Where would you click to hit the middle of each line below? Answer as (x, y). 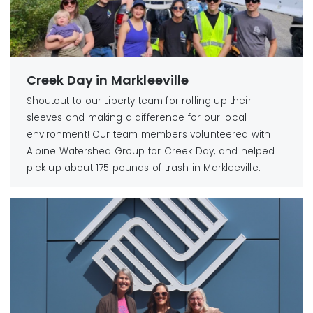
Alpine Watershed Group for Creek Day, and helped (151, 151)
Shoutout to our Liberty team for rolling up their (139, 101)
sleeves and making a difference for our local (136, 118)
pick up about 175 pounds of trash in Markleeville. (143, 168)
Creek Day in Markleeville (108, 80)
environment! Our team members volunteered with (148, 134)
